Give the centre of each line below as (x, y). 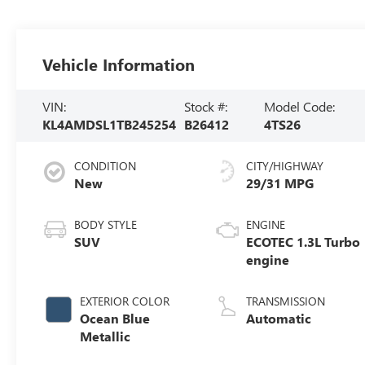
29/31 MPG (280, 182)
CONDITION (106, 165)
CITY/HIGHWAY (285, 165)
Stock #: (205, 106)
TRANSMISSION (286, 301)
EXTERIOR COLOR (125, 301)
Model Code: (300, 106)
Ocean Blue (115, 318)
